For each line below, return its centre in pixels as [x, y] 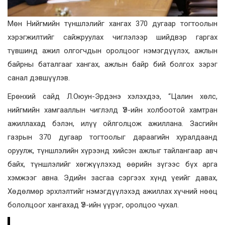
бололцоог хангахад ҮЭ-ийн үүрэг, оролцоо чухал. [93, 205]
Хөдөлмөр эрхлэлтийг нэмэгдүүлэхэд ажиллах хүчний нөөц [113, 191]
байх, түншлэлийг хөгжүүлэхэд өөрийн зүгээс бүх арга [113, 164]
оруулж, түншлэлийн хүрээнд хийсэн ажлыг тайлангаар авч [113, 150]
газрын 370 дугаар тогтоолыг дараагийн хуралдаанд [113, 137]
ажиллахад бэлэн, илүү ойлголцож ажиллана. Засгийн [113, 123]
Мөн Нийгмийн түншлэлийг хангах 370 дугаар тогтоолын [113, 23]
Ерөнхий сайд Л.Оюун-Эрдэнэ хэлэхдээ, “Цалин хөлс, [113, 96]
